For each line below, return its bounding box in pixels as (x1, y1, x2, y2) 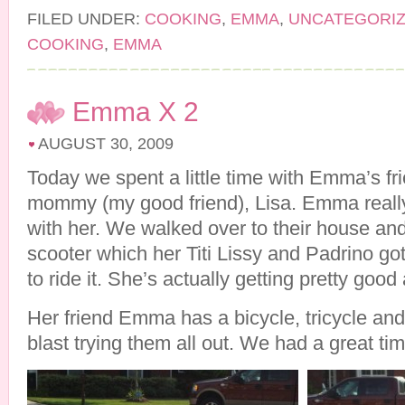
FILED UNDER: (27, 10, 145, 28)
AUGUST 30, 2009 (38, 135, 174, 153)
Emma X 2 (72, 97, 199, 127)
